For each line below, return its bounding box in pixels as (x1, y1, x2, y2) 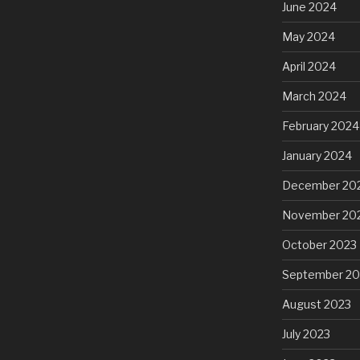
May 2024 (281, 30, 335, 44)
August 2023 (281, 297, 351, 312)
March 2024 (281, 89, 346, 104)
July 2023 (281, 327, 330, 342)
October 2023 (281, 238, 357, 252)
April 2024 (281, 59, 336, 74)
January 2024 (281, 149, 352, 163)
